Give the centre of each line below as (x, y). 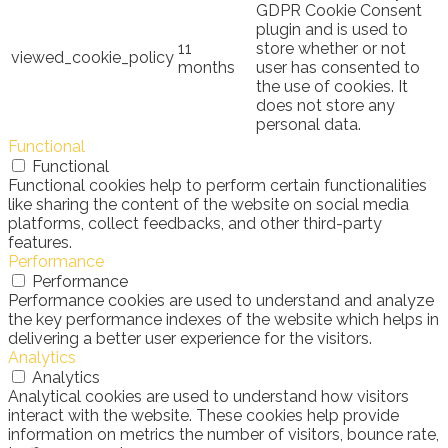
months (206, 67)
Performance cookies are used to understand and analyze (221, 300)
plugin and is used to (332, 29)
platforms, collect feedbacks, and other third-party (195, 223)
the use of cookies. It (332, 86)
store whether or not (331, 48)
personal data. (308, 124)
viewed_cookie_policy (92, 57)
